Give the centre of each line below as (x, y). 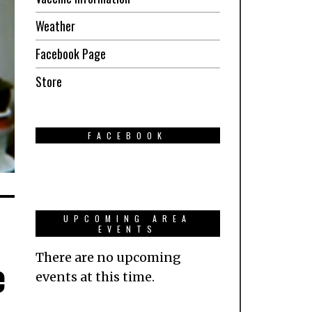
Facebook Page (70, 53)
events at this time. (95, 276)
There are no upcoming (108, 257)
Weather (55, 25)
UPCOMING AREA (128, 218)
